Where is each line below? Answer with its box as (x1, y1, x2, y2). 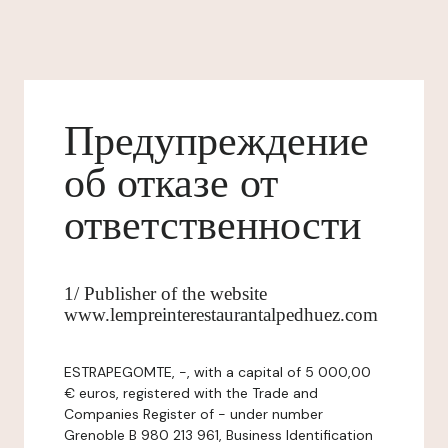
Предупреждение (64, 118, 369, 164)
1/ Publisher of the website (64, 283, 267, 304)
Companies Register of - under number (64, 405, 323, 423)
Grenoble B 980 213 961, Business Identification (64, 426, 373, 444)
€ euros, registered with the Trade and (64, 384, 318, 402)
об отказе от (64, 160, 278, 206)
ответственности (64, 202, 361, 248)
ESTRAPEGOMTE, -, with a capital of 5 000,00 (64, 363, 371, 381)
